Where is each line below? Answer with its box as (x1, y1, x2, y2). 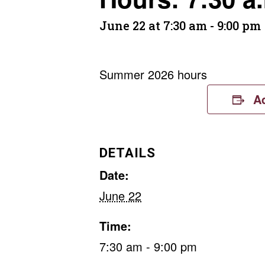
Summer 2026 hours (99, 66, 207, 83)
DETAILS (99, 145, 156, 160)
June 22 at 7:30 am (99, 18, 207, 33)
